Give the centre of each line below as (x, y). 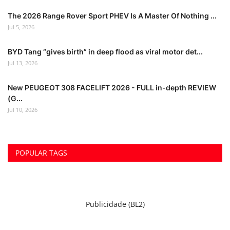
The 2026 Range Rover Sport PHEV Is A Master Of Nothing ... (112, 15)
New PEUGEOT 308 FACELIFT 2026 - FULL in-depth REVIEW (112, 87)
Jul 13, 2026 (23, 63)
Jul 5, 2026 (21, 27)
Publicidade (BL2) (115, 204)
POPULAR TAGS (41, 152)
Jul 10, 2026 (23, 109)
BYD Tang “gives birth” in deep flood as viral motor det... (105, 51)
